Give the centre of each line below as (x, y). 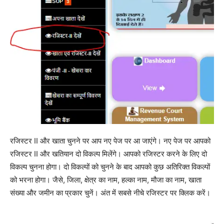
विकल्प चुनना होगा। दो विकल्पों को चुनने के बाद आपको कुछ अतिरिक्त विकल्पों (110, 166)
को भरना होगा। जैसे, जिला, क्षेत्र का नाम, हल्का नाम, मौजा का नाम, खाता (106, 179)
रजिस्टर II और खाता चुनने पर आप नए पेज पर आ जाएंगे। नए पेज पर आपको (110, 140)
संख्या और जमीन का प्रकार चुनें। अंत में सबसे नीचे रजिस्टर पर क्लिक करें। (110, 192)
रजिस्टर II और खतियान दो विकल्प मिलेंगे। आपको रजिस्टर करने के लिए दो (108, 153)
